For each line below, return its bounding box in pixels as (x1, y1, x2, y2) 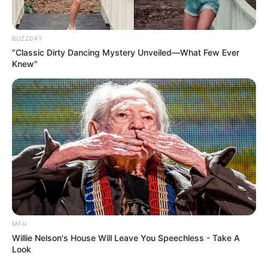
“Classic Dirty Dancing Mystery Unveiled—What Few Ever (12, 47, 239, 57)
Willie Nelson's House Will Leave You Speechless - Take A (12, 233, 240, 243)
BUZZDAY (12, 34, 42, 42)
